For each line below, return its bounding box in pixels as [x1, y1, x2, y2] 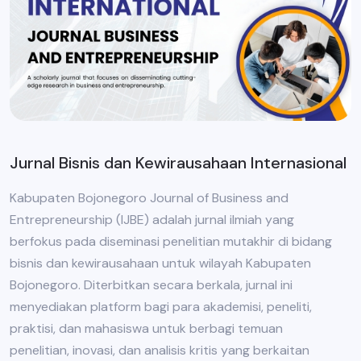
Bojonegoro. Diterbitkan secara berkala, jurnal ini [10, 276, 293, 294]
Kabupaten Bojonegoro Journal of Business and [10, 189, 288, 207]
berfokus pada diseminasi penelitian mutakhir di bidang [10, 233, 332, 251]
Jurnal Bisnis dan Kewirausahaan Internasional [10, 152, 346, 174]
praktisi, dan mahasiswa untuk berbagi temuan [10, 320, 283, 338]
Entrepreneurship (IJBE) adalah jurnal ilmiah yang [10, 211, 294, 229]
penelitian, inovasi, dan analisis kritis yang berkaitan [10, 342, 309, 359]
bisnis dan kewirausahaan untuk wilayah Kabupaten [10, 255, 311, 272]
